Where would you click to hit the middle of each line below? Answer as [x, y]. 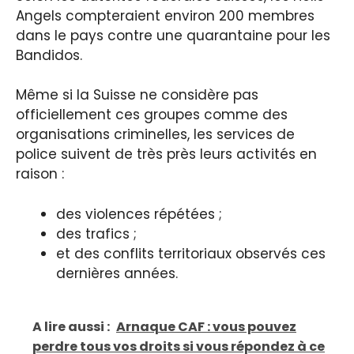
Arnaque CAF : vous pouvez [206, 327]
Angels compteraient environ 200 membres [165, 15]
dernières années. [117, 273]
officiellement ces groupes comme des [152, 115]
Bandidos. [49, 55]
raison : [40, 174]
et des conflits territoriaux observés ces [191, 253]
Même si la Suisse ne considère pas [137, 95]
